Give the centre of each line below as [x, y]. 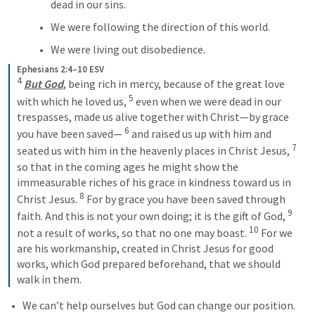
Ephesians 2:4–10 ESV [60, 70]
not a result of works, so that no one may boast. [133, 233]
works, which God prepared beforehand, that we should [149, 264]
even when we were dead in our [207, 101]
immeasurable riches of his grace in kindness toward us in [154, 182]
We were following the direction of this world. [160, 27]
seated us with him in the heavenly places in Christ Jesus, [154, 151]
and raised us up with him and [200, 134]
